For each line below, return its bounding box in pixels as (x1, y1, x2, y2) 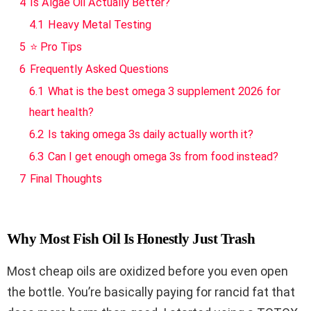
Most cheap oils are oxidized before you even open (7, 264, 288, 279)
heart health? (29, 106, 94, 119)
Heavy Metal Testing (48, 18, 151, 32)
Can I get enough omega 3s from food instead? (48, 150, 278, 164)
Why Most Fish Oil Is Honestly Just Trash (7, 230, 255, 248)
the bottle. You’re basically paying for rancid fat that (7, 285, 295, 300)
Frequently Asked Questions (30, 62, 169, 76)
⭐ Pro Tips (30, 40, 82, 54)
